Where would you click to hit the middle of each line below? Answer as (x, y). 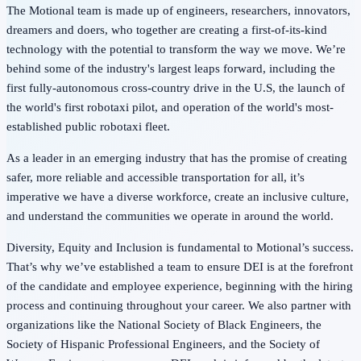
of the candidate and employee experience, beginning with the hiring (180, 286)
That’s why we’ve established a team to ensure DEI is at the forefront (180, 267)
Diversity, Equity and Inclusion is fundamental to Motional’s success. (180, 248)
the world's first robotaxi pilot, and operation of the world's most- (170, 108)
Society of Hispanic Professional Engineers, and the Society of (163, 344)
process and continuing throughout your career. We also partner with (179, 306)
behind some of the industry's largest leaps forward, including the (171, 69)
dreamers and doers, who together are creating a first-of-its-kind (167, 30)
